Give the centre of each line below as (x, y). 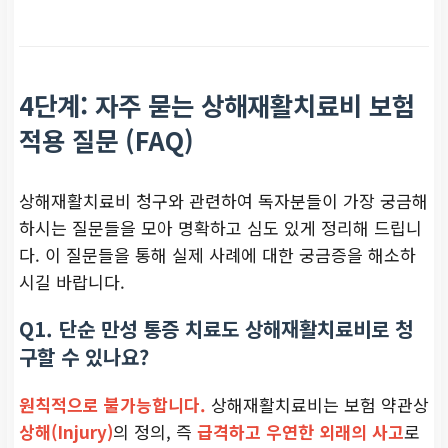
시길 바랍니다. (72, 281)
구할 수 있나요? (84, 356)
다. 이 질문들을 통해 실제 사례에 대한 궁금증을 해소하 (217, 254)
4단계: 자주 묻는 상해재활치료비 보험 (217, 104)
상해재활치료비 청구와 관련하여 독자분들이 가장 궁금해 (223, 200)
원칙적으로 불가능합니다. (112, 404)
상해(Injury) (66, 431)
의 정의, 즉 (155, 431)
